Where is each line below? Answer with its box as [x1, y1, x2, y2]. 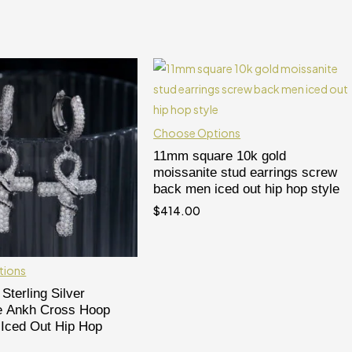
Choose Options [153, 126, 241, 141]
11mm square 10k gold [153, 148, 287, 164]
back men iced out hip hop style [153, 181, 340, 197]
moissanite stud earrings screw [153, 165, 338, 181]
